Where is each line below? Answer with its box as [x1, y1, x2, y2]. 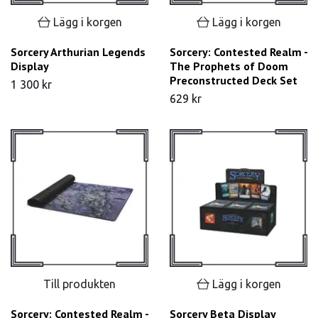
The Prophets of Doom [170, 59, 288, 74]
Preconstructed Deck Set [170, 73, 297, 88]
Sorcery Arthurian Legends [11, 45, 146, 60]
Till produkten [43, 277, 116, 290]
